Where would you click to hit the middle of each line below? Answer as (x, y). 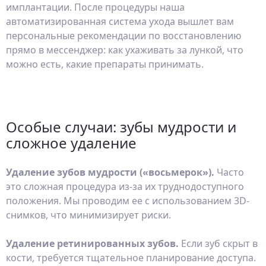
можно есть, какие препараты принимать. (105, 64)
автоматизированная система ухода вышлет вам (120, 21)
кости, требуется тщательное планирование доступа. (131, 258)
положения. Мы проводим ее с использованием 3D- (128, 201)
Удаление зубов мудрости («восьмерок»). (110, 172)
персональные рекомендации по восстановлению (123, 36)
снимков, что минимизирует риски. (88, 215)
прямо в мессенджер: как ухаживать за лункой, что (125, 50)
